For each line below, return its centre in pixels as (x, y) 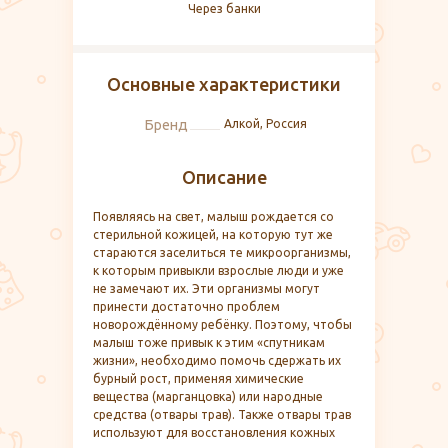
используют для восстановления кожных (214, 432)
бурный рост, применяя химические (198, 378)
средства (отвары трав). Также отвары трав (222, 414)
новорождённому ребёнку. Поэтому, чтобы (222, 324)
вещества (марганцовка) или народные (208, 396)
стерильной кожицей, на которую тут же (213, 234)
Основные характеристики (224, 83)
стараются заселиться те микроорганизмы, (222, 252)
